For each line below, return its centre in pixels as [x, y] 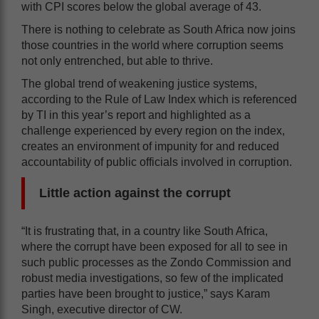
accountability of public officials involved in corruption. [157, 162]
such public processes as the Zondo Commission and [156, 263]
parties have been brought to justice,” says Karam [146, 294]
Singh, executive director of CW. [103, 310]
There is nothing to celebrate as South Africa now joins [158, 30]
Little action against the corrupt [135, 193]
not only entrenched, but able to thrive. [119, 61]
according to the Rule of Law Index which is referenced [159, 100]
